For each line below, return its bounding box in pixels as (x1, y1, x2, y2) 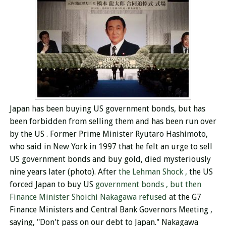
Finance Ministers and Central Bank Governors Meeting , (9, 205, 212, 215)
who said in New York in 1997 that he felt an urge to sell (9, 142, 212, 152)
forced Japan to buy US (9, 180, 95, 190)
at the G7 (168, 192, 201, 202)
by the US (9, 129, 46, 139)
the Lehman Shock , (118, 167, 189, 177)
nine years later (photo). (9, 167, 98, 177)
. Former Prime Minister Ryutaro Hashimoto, (46, 129, 208, 139)
